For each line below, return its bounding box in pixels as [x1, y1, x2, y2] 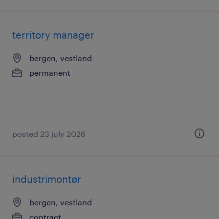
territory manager [12, 29, 94, 41]
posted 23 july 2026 [12, 129, 86, 138]
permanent [29, 68, 70, 77]
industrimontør [12, 173, 81, 185]
